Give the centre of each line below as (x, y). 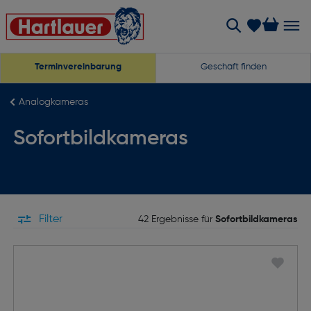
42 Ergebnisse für (176, 219)
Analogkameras (53, 102)
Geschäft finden (233, 67)
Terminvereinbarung (78, 67)
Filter (50, 219)
